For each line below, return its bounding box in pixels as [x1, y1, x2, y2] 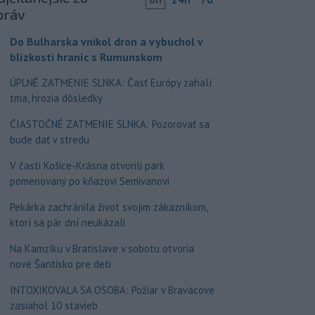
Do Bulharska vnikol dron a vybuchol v [9, 34, 202, 49]
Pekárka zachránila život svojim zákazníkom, [9, 200, 207, 214]
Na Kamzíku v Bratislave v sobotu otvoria [9, 241, 194, 255]
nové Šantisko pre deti [9, 257, 111, 271]
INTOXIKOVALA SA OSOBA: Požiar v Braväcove [9, 283, 214, 297]
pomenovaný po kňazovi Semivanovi [9, 174, 169, 188]
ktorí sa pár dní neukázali [9, 215, 125, 229]
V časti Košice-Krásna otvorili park [9, 158, 165, 172]
